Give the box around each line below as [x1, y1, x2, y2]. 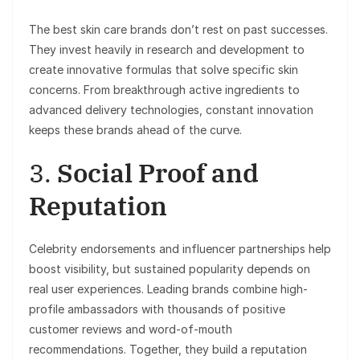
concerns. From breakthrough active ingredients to [29, 82, 300, 96]
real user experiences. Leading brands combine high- [29, 281, 308, 296]
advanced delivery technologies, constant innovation [29, 102, 313, 117]
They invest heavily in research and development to [29, 42, 305, 56]
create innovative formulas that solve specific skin [29, 62, 298, 76]
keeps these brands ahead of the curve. [29, 122, 242, 137]
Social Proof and [57, 155, 259, 190]
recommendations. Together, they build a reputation [29, 342, 307, 356]
